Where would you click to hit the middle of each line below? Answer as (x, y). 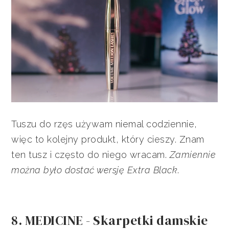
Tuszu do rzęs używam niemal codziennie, (104, 124)
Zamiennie (193, 155)
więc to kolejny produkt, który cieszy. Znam (108, 140)
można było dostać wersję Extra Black (95, 170)
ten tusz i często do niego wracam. (90, 155)
